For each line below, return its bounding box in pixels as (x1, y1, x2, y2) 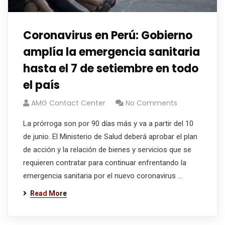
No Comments (126, 98, 177, 108)
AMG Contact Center (31, 98, 105, 108)
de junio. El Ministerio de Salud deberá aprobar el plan (23, 132, 197, 141)
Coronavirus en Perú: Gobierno (23, 28, 192, 43)
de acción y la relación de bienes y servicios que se (23, 145, 191, 154)
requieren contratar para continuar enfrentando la (23, 158, 186, 167)
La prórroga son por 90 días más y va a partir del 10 (23, 119, 193, 128)
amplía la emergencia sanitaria (23, 44, 200, 60)
